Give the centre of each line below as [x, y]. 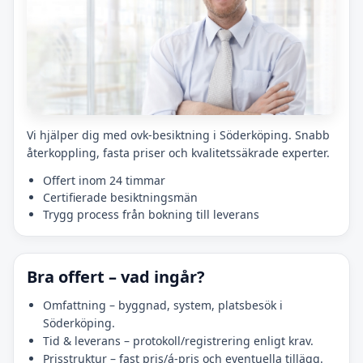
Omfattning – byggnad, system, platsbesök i [163, 305]
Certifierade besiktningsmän [120, 198]
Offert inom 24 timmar [104, 181]
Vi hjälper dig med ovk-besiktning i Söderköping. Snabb [178, 135]
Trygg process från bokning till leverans [151, 215]
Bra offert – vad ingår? [116, 277]
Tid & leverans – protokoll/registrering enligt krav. [178, 341]
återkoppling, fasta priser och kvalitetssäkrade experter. [178, 153]
